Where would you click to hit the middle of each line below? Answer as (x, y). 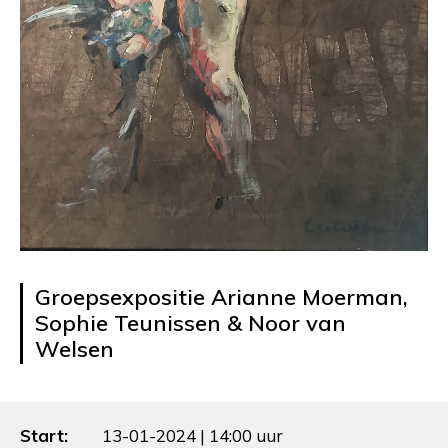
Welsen (74, 349)
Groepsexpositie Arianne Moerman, (221, 297)
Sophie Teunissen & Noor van (190, 323)
